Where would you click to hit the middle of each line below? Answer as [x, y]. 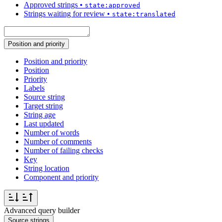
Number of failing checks [63, 151]
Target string [43, 106]
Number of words [52, 133]
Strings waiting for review [64, 14]
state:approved [112, 5]
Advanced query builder [42, 211]
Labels [34, 88]
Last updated [44, 124]
